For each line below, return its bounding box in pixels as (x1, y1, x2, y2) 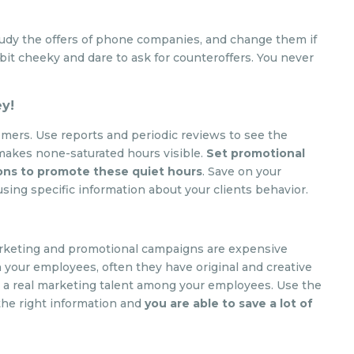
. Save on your (202, 164, 282, 179)
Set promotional (206, 146, 306, 160)
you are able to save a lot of (145, 296, 314, 311)
